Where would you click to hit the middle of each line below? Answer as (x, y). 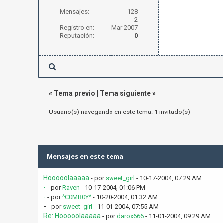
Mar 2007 (124, 28)
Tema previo (74, 93)
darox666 (130, 216)
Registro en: (77, 28)
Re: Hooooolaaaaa (72, 216)
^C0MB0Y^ (76, 197)
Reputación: (77, 36)
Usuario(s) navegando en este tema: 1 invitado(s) (119, 112)
